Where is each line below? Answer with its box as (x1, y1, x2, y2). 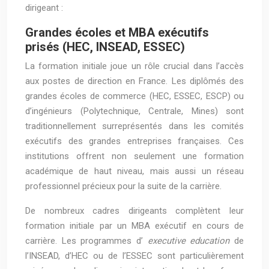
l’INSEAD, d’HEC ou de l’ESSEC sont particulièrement (25, 250, 244, 261)
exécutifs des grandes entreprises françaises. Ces (25, 136, 244, 147)
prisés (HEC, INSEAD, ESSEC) (25, 40, 185, 54)
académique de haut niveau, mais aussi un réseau (25, 166, 244, 177)
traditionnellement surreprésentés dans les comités (25, 121, 244, 131)
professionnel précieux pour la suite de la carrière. (25, 181, 222, 192)
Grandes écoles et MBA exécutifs (25, 25, 209, 40)
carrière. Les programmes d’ (25, 235, 148, 246)
